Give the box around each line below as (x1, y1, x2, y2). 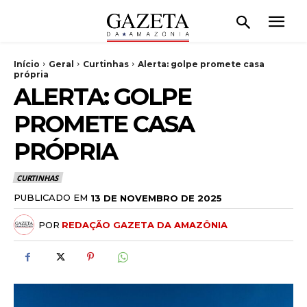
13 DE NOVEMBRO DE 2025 (90, 192, 222, 204)
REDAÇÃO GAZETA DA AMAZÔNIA (62, 219, 228, 231)
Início (14, 58, 40, 69)
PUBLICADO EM (14, 192, 88, 204)
